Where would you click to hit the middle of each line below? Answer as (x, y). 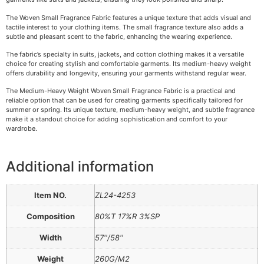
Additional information (80, 166)
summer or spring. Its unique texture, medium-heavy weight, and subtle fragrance (130, 110)
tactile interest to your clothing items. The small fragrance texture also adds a (125, 27)
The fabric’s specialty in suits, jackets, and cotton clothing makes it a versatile (125, 54)
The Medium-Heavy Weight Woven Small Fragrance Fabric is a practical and (121, 91)
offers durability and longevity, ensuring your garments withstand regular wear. (126, 73)
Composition (50, 216)
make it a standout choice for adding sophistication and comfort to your (117, 119)
